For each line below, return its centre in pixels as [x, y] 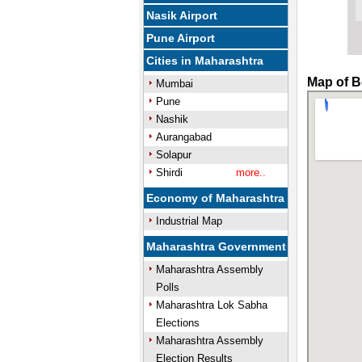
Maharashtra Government [217, 246]
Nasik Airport [182, 15]
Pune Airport [181, 38]
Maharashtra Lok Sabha [211, 305]
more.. [250, 173]
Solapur [173, 155]
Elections [177, 323]
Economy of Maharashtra [216, 198]
